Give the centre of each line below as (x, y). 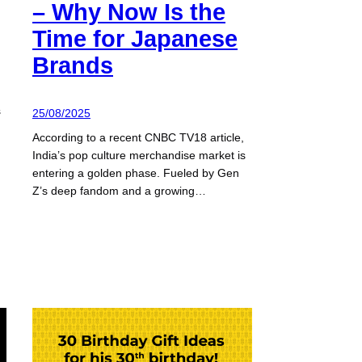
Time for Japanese (135, 38)
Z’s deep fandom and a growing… (119, 191)
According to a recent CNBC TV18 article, (138, 138)
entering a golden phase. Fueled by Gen (136, 173)
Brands (73, 65)
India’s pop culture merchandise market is (139, 156)
